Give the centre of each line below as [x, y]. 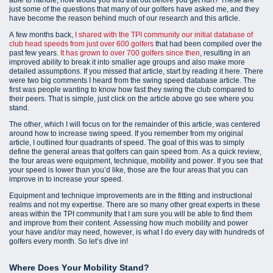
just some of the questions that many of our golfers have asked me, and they [134, 9]
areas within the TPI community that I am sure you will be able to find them [131, 214]
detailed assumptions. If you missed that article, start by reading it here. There [136, 71]
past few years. [35, 53]
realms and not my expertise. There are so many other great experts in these [135, 204]
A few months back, [42, 34]
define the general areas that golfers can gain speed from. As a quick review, [135, 151]
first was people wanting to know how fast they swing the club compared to [132, 89]
